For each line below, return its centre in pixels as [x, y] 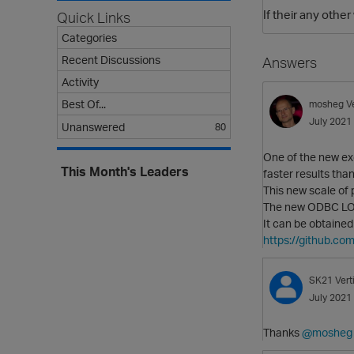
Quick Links [94, 17]
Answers [290, 63]
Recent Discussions [111, 60]
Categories [89, 38]
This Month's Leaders [125, 171]
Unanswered [93, 127]
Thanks [282, 333]
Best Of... [84, 104]
